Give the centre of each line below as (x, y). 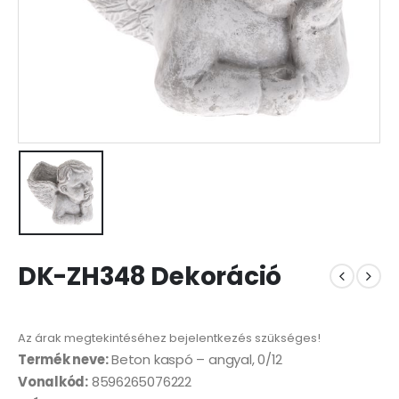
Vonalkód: (53, 382)
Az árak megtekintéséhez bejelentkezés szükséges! (169, 338)
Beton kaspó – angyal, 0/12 (195, 360)
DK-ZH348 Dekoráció (150, 276)
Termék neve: (63, 360)
